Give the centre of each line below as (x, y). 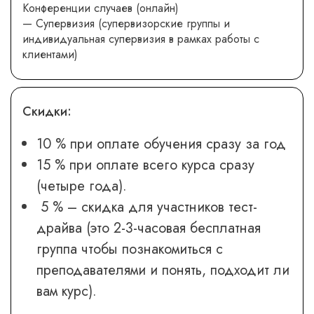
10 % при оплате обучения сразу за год (161, 144)
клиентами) (50, 54)
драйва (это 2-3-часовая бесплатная (149, 228)
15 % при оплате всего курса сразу (145, 165)
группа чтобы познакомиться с (130, 249)
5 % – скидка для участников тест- (147, 207)
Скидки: (47, 111)
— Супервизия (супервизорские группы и (126, 23)
